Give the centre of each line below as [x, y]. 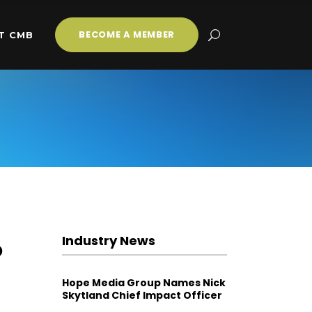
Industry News [108, 241]
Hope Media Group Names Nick [143, 283]
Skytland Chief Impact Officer [142, 295]
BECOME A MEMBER [127, 34]
